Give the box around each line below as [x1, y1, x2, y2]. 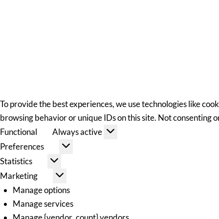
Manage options [12, 184, 70, 195]
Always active [52, 126, 104, 137]
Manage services [12, 198, 73, 209]
